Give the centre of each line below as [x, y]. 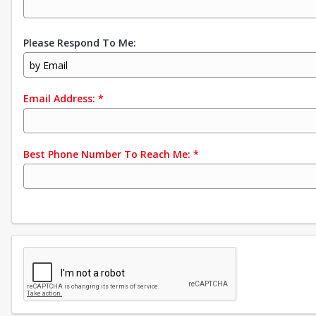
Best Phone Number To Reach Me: [107, 154]
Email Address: [59, 98]
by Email [49, 65]
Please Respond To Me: [80, 43]
